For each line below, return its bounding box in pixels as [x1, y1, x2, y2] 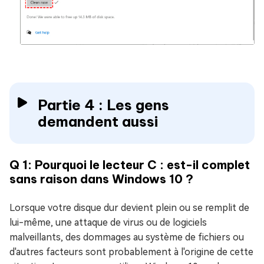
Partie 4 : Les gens [38, 95, 169, 114]
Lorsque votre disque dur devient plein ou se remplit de [9, 202, 249, 213]
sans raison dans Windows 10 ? [9, 171, 193, 186]
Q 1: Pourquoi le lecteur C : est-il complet [9, 157, 250, 172]
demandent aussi [38, 112, 158, 130]
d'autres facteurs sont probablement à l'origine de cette [9, 246, 253, 258]
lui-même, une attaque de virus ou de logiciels [9, 216, 207, 228]
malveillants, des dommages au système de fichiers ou [9, 231, 244, 243]
